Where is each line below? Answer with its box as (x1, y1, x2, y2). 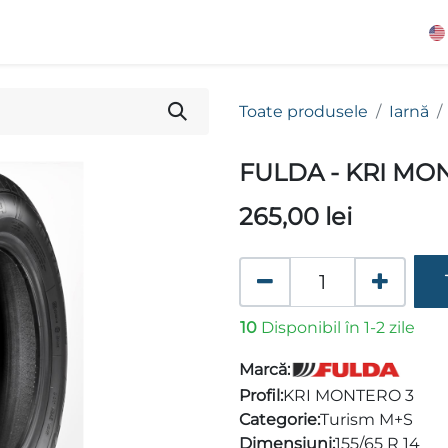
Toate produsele (239, 101, 368, 121)
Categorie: (239, 410, 320, 430)
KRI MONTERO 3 (283, 386, 414, 406)
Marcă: (239, 360, 290, 380)
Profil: (239, 386, 283, 406)
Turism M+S (320, 410, 413, 430)
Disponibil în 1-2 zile (261, 318, 415, 338)
